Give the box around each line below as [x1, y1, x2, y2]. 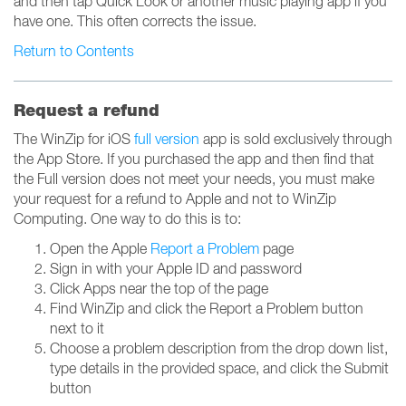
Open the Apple [50, 240, 150, 256]
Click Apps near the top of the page [50, 280, 268, 296]
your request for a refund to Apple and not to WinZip [14, 190, 336, 207]
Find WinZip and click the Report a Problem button [50, 300, 363, 316]
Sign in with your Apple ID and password [50, 260, 302, 276]
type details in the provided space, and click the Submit [50, 360, 389, 376]
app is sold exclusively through [199, 130, 392, 147]
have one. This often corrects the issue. [14, 13, 256, 29]
